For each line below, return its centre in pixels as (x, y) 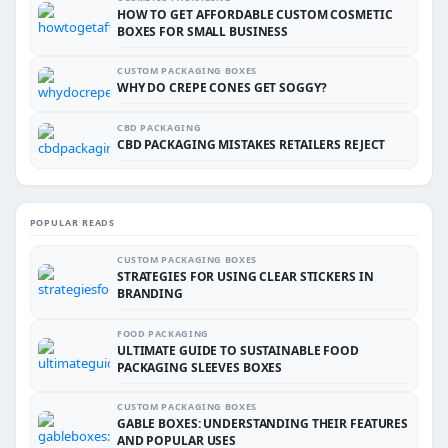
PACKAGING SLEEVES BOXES (199, 367)
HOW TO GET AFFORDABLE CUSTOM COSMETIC (254, 14)
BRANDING (150, 294)
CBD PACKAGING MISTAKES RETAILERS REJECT (251, 144)
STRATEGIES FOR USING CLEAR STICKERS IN (245, 277)
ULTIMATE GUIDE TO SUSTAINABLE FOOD (237, 350)
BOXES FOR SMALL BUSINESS (202, 31)
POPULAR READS (72, 223)
